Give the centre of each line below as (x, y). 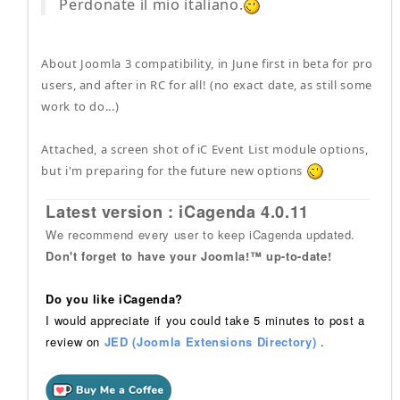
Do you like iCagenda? (114, 298)
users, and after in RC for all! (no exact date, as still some (207, 84)
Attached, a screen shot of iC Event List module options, (205, 149)
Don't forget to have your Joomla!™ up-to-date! (189, 255)
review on (75, 341)
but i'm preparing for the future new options (174, 170)
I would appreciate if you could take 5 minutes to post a (205, 320)
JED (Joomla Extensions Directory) (210, 341)
